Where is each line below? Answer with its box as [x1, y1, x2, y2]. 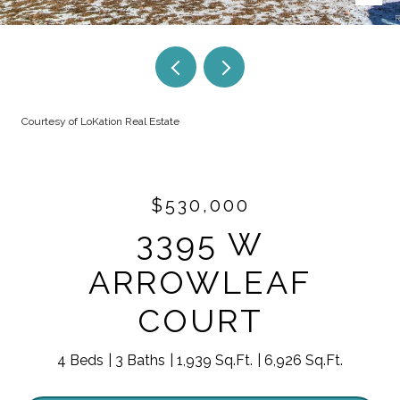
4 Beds [57, 352, 104, 369]
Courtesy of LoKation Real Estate [21, 115, 179, 128]
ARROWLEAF [88, 263, 312, 301]
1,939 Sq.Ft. [177, 352, 253, 369]
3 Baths [115, 352, 165, 369]
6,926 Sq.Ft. [264, 352, 343, 369]
